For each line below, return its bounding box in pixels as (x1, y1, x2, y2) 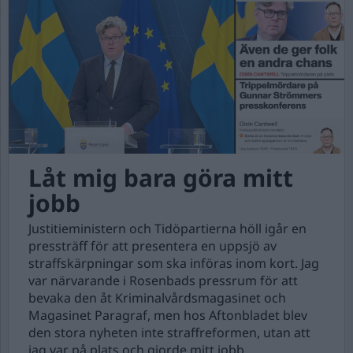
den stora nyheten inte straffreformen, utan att (28, 324, 310, 341)
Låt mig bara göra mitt (28, 162, 293, 194)
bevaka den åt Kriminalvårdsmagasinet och (28, 289, 286, 307)
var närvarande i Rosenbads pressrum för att (28, 272, 298, 289)
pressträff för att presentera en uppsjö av (28, 237, 277, 255)
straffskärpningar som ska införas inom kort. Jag (28, 255, 319, 272)
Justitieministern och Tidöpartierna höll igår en (28, 220, 307, 237)
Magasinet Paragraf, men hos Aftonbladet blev (28, 307, 307, 324)
